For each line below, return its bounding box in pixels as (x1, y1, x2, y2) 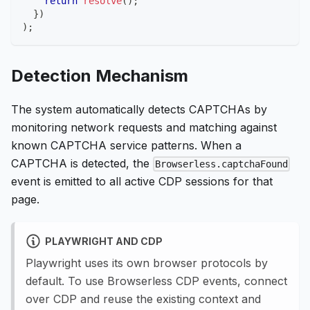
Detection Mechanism (11, 66, 188, 86)
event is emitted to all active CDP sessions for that (11, 174, 273, 189)
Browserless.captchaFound (155, 158, 289, 170)
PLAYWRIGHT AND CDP (44, 235, 163, 247)
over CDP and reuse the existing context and (26, 292, 261, 307)
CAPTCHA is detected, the (11, 156, 153, 171)
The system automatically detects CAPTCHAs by (11, 102, 267, 117)
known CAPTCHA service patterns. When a (11, 138, 241, 153)
